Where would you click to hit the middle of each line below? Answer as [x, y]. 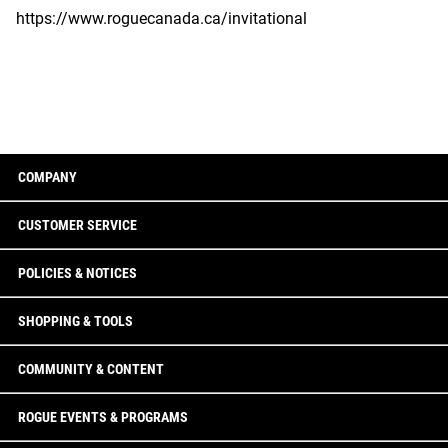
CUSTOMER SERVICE [77, 225]
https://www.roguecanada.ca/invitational [161, 18]
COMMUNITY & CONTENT [91, 369]
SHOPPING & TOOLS [75, 321]
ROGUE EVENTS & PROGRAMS [103, 417]
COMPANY [47, 177]
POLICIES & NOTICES [77, 273]
